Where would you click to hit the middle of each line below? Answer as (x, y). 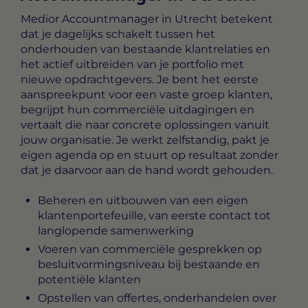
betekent (245, 19)
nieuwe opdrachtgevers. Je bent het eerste (140, 79)
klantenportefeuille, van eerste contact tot (154, 216)
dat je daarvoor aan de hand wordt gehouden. (147, 170)
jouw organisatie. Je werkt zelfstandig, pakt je (145, 140)
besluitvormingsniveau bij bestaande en (149, 265)
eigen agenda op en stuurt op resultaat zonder (150, 155)
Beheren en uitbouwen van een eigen (143, 201)
